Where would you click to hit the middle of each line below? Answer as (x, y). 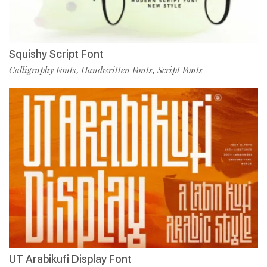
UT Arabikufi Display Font (70, 259)
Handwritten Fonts (117, 69)
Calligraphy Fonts (43, 69)
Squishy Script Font (56, 54)
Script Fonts (180, 69)
